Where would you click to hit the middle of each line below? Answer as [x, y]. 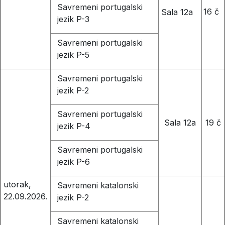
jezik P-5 [73, 55]
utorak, [17, 184]
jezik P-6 [73, 162]
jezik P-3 [73, 19]
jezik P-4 [74, 126]
